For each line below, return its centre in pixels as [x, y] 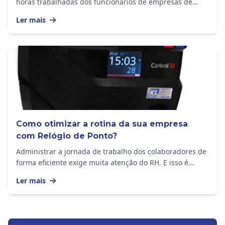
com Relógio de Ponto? [67, 136]
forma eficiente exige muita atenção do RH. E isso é [102, 163]
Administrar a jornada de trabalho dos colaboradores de [111, 152]
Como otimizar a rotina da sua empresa [102, 124]
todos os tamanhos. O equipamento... [79, 13]
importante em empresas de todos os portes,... [95, 174]
